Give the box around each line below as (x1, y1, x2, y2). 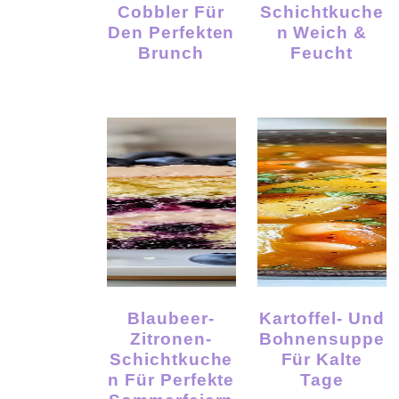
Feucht (290, 42, 354, 62)
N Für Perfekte (107, 369, 235, 389)
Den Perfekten (107, 21, 235, 42)
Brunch (138, 42, 205, 62)
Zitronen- (130, 328, 213, 348)
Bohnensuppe (258, 328, 386, 348)
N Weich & (276, 21, 368, 42)
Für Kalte (281, 348, 363, 369)
